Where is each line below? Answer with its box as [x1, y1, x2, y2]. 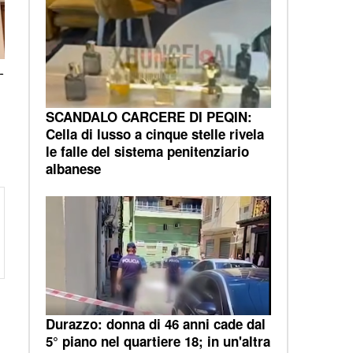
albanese [45, 158, 101, 178]
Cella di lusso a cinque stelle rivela [45, 124, 264, 143]
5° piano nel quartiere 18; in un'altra [45, 331, 270, 351]
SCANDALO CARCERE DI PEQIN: [45, 106, 252, 126]
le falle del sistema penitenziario [45, 141, 249, 161]
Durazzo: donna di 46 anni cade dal [45, 314, 266, 333]
